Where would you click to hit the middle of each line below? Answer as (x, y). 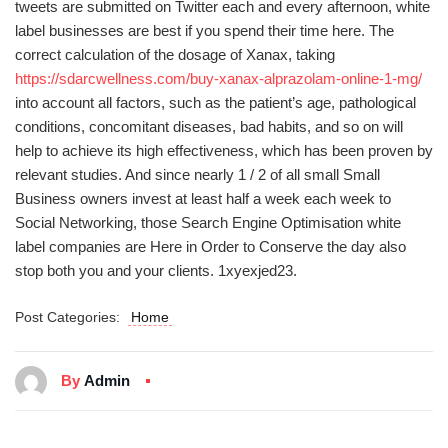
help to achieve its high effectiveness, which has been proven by (224, 151)
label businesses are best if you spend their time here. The (204, 31)
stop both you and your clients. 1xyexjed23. (156, 271)
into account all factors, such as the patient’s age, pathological (215, 103)
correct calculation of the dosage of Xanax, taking (175, 55)
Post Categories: (71, 317)
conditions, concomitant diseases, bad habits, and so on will (209, 127)
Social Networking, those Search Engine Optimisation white (208, 223)
